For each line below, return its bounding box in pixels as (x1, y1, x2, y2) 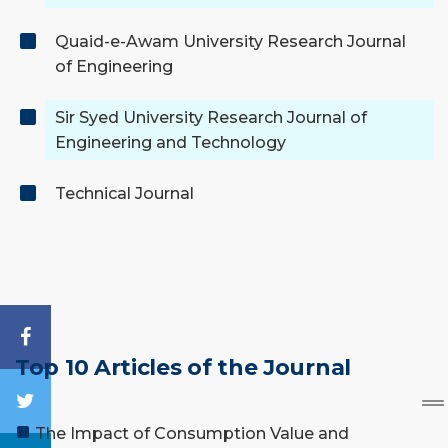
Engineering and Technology (55, 133, 286, 153)
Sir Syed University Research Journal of (55, 108, 367, 128)
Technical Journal (55, 184, 194, 204)
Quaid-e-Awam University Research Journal (55, 32, 406, 52)
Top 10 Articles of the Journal (15, 353, 351, 381)
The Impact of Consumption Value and (35, 423, 349, 443)
